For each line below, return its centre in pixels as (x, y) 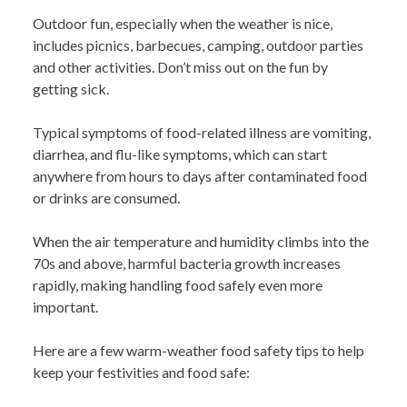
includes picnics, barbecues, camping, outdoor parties (198, 45)
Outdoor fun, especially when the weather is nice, (183, 24)
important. (65, 307)
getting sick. (71, 89)
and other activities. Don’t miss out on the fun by (180, 67)
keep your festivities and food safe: (141, 372)
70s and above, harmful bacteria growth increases (187, 263)
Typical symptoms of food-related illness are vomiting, (202, 133)
